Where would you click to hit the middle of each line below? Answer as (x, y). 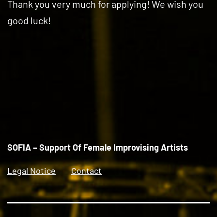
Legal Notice (31, 171)
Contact (86, 171)
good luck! (29, 20)
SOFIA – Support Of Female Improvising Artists (98, 147)
